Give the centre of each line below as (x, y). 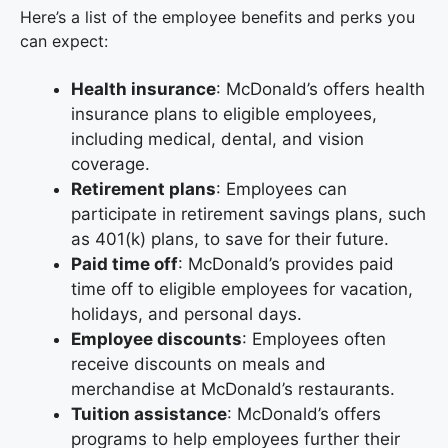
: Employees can (281, 188)
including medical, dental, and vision (217, 138)
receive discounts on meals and (198, 363)
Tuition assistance (149, 413)
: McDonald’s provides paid (286, 263)
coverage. (110, 163)
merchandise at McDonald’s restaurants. (233, 388)
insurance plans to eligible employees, (224, 113)
